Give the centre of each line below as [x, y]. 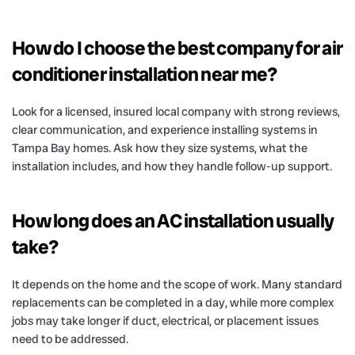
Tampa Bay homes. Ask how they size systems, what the [160, 148]
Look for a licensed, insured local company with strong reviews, [176, 111]
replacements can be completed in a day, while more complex [173, 302]
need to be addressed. [70, 339]
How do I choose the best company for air [177, 48]
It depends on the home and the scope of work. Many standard [177, 284]
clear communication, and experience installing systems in [165, 130]
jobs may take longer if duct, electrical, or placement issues [165, 321]
